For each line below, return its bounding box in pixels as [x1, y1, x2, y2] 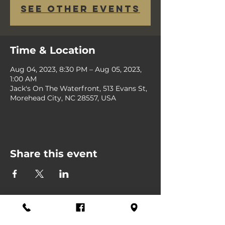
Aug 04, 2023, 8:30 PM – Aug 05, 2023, [10, 64, 142, 74]
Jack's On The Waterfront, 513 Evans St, [10, 83, 147, 93]
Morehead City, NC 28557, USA [10, 93, 116, 102]
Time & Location [10, 44, 95, 56]
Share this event [10, 147, 97, 160]
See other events [21, 3, 140, 15]
